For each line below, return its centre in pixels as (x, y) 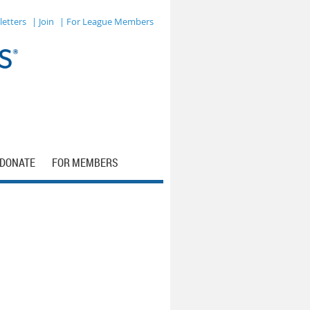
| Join (43, 21)
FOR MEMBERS (85, 163)
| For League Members (107, 21)
